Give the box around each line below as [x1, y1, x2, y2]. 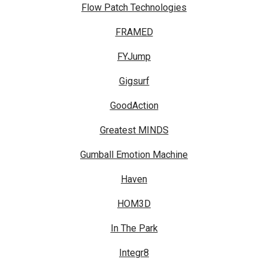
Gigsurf [118, 75, 150, 87]
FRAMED [115, 26, 153, 38]
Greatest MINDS [99, 124, 169, 136]
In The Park [110, 223, 158, 234]
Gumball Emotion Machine [80, 149, 188, 161]
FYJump [117, 51, 151, 63]
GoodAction [109, 100, 159, 112]
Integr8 [119, 247, 149, 259]
